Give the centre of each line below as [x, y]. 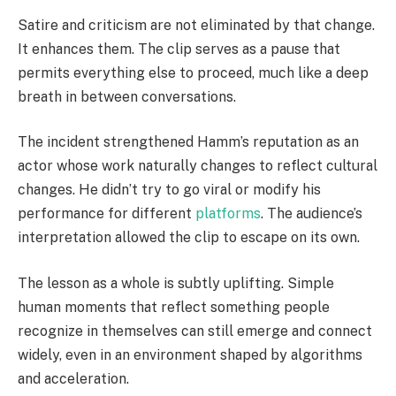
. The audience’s [312, 214]
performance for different [107, 214]
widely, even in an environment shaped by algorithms [190, 354]
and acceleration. [73, 378]
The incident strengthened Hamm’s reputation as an [188, 142]
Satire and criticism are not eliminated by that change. [196, 25]
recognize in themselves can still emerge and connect [195, 331]
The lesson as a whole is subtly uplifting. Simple [176, 283]
